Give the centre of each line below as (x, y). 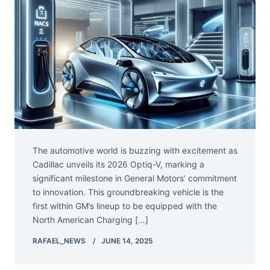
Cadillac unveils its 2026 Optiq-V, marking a (118, 164)
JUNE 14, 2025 (127, 240)
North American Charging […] (90, 219)
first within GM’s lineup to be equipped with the (125, 206)
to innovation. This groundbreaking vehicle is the (128, 192)
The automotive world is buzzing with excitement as (135, 150)
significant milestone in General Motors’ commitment (135, 178)
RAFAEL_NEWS (59, 240)
